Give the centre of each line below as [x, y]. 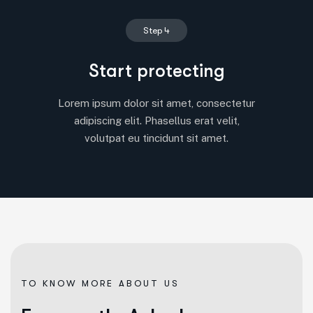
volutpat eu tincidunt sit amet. [156, 138]
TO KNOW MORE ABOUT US [101, 283]
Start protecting [156, 71]
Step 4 [156, 30]
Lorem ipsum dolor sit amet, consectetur [156, 103]
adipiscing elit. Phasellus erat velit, [156, 120]
